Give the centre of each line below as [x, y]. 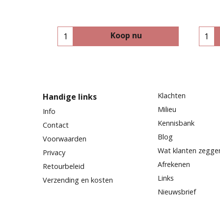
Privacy [54, 152]
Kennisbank [176, 123]
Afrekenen [174, 164]
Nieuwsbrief [177, 192]
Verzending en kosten [78, 180]
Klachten [172, 95]
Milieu [167, 109]
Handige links [70, 96]
